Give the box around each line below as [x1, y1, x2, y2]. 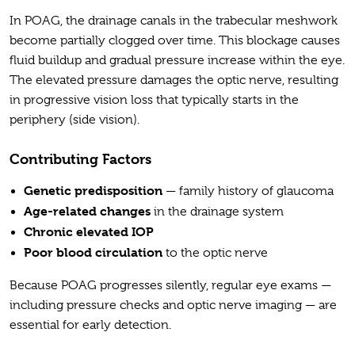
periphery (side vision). [10, 113, 143, 128]
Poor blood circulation [24, 245, 162, 261]
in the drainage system [151, 204, 287, 219]
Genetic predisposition [24, 183, 162, 199]
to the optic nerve [162, 246, 271, 261]
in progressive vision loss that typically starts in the [10, 93, 299, 108]
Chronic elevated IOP [24, 224, 154, 240]
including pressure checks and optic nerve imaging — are [10, 298, 337, 313]
